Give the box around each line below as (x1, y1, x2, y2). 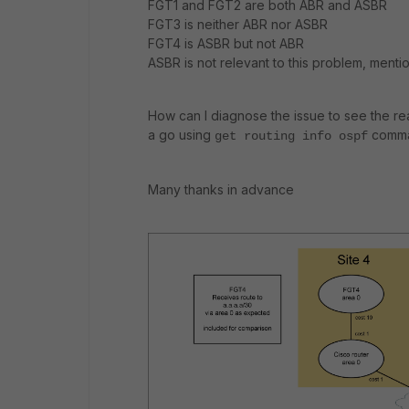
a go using (148, 127, 215, 142)
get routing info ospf (215, 129, 368, 143)
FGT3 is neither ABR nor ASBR (148, 16, 328, 32)
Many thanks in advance (148, 182, 294, 197)
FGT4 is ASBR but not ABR (148, 36, 304, 51)
